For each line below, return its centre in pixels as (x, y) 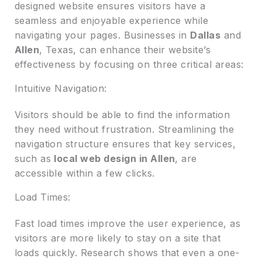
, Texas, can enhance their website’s (125, 49)
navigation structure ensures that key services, (125, 144)
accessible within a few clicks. (85, 173)
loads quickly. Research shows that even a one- (127, 252)
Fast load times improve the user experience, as (127, 223)
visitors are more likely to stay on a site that (118, 238)
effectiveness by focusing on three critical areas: (129, 64)
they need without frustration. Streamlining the (124, 129)
